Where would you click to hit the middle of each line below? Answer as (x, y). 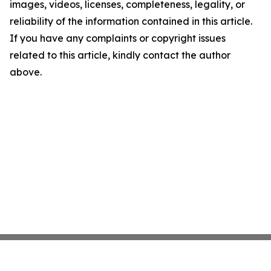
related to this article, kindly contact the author (120, 55)
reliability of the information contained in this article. (131, 21)
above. (26, 72)
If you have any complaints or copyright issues (118, 38)
